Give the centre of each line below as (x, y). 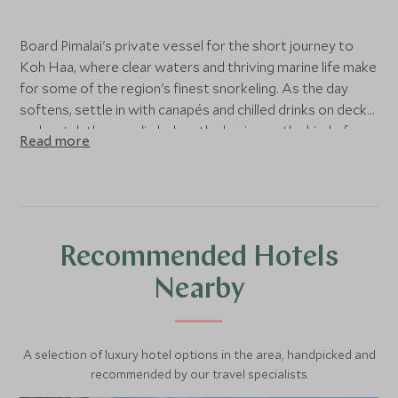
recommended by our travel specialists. (199, 374)
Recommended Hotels (199, 259)
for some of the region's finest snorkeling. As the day (184, 88)
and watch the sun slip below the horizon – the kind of (184, 131)
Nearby (199, 291)
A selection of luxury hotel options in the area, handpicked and (199, 354)
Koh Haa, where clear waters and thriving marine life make (199, 67)
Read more (55, 140)
